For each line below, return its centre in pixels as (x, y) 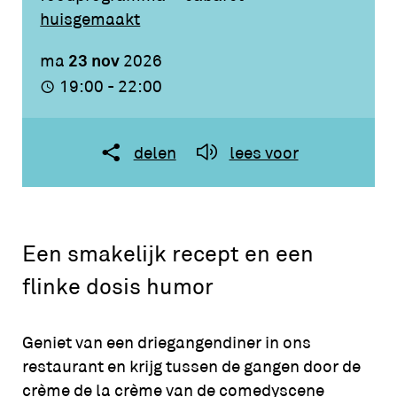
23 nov (96, 61)
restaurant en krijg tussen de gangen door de (191, 366)
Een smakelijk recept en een (167, 254)
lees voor (264, 152)
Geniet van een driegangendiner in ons (166, 342)
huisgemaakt (90, 19)
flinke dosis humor (117, 287)
